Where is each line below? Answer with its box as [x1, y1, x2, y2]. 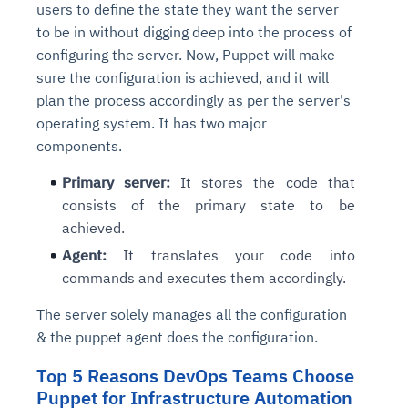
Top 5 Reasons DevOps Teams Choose [36, 363, 354, 389]
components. [36, 137, 122, 156]
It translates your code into [107, 246, 355, 265]
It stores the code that [170, 173, 355, 192]
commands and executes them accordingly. [62, 269, 350, 288]
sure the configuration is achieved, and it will [36, 68, 329, 87]
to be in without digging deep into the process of [36, 23, 352, 42]
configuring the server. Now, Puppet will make [36, 46, 335, 65]
